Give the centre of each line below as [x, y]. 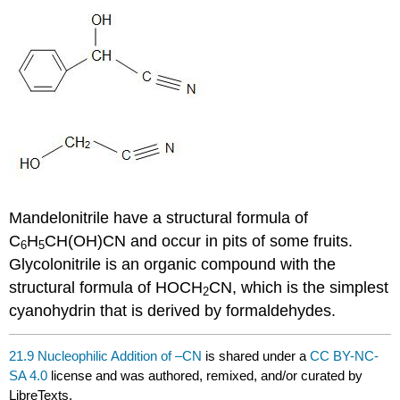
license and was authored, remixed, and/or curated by [205, 375]
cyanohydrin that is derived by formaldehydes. [173, 311]
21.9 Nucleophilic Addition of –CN [106, 355]
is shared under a [256, 355]
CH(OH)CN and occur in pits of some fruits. [199, 242]
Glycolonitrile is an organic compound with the [173, 265]
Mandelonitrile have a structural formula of [159, 218]
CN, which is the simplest [299, 288]
